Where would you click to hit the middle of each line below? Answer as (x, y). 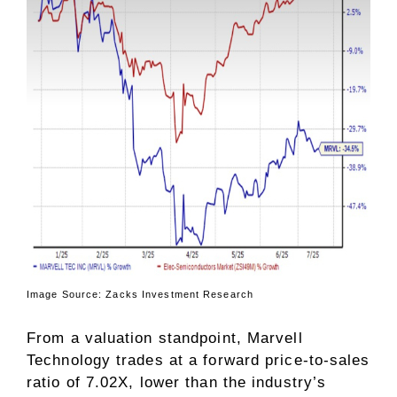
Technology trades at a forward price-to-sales (198, 360)
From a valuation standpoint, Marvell (165, 338)
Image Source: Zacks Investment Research (140, 295)
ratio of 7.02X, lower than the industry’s (177, 382)
